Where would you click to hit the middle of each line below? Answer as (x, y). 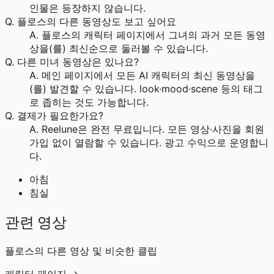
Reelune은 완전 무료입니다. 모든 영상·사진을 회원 (153, 129)
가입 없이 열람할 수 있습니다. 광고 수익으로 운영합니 (149, 143)
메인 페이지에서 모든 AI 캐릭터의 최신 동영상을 (148, 76)
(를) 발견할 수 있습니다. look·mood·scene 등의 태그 (146, 89)
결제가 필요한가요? (60, 116)
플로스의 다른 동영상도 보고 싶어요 (97, 22)
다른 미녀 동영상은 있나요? (78, 62)
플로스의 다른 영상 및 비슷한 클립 (81, 250)
